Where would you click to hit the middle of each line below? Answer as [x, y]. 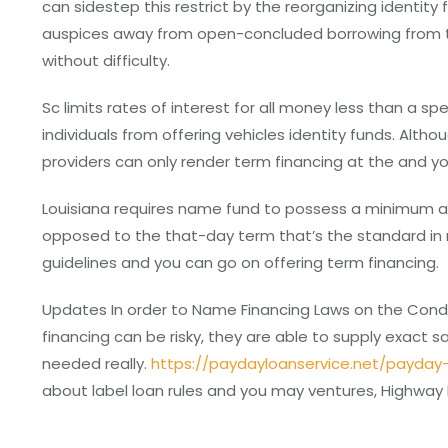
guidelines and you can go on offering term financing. [240, 262]
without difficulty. [106, 60]
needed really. [96, 363]
